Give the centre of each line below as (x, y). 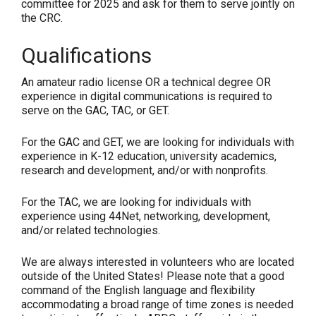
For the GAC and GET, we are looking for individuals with (158, 142)
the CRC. (42, 18)
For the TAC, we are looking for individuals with (136, 202)
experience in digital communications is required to (147, 97)
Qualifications (86, 56)
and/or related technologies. (91, 231)
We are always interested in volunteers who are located (158, 262)
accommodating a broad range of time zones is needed (157, 305)
